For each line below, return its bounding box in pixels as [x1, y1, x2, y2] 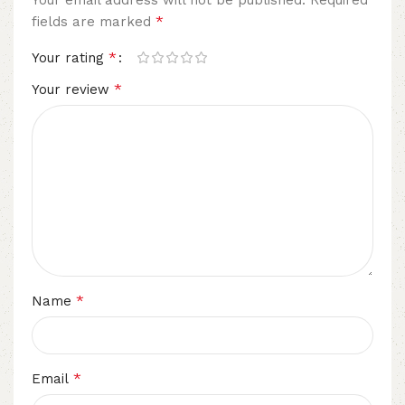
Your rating [32, 49, 108, 66]
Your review [32, 80, 114, 98]
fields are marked [32, 13, 155, 30]
